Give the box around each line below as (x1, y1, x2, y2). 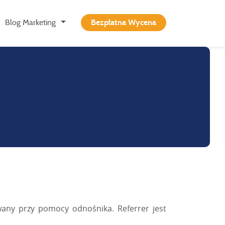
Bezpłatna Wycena (91, 18, 156, 27)
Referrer (118, 202, 149, 214)
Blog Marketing (5, 18, 56, 27)
